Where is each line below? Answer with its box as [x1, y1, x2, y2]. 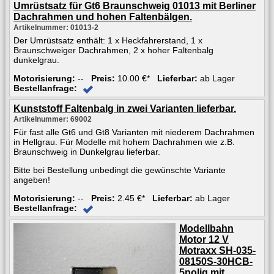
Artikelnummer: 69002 [13, 114, 92, 124]
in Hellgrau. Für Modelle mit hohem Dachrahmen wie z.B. [13, 136, 235, 147]
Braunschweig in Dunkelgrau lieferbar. [13, 146, 160, 157]
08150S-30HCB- [179, 256, 253, 267]
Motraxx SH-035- [179, 245, 256, 256]
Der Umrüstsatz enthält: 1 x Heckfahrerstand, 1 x [13, 35, 202, 45]
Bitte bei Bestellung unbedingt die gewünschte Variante [13, 165, 226, 175]
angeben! [13, 174, 50, 185]
